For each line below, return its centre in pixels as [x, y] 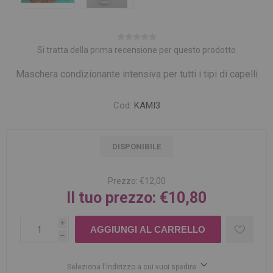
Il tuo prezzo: [111, 198]
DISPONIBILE [136, 147]
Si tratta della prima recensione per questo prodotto [136, 50]
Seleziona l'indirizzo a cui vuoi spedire [132, 267]
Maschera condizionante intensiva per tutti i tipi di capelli [136, 74]
